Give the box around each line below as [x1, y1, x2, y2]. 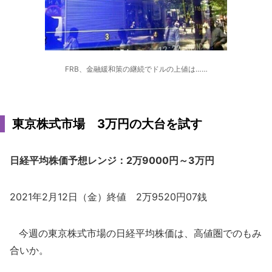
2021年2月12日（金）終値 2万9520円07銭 [10, 191, 207, 203]
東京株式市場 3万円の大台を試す [12, 117, 202, 131]
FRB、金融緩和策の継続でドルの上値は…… [64, 64, 208, 73]
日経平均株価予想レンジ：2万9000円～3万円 [10, 154, 214, 166]
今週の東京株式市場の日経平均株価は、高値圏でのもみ [10, 227, 262, 239]
